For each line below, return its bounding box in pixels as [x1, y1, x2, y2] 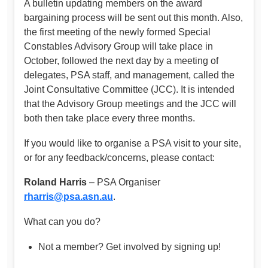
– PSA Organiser [89, 177, 160, 188]
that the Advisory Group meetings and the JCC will [24, 99, 236, 109]
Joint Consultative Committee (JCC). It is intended [24, 84, 234, 95]
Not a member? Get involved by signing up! [38, 241, 221, 252]
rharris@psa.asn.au [24, 191, 113, 202]
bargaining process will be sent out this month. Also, [24, 13, 243, 23]
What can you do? [24, 217, 100, 227]
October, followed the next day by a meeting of [24, 56, 218, 66]
